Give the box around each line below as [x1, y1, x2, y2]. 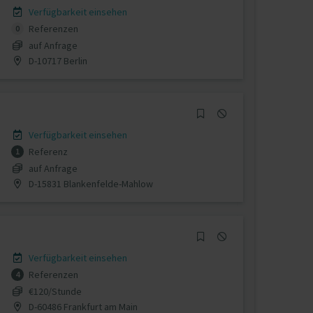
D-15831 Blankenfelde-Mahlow [26, 177, 153, 190]
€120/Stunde [28, 284, 82, 298]
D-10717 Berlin [26, 54, 87, 67]
